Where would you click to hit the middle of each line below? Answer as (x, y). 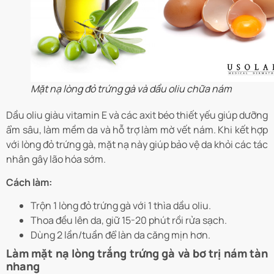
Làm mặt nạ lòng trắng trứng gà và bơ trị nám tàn (137, 254)
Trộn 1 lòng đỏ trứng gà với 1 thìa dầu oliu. (121, 206)
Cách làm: (30, 183)
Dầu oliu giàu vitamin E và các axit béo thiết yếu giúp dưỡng (137, 115)
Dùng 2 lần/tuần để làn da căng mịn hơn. (120, 235)
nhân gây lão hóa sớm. (56, 159)
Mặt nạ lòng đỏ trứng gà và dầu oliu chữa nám (131, 88)
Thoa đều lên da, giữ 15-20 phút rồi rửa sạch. (129, 220)
